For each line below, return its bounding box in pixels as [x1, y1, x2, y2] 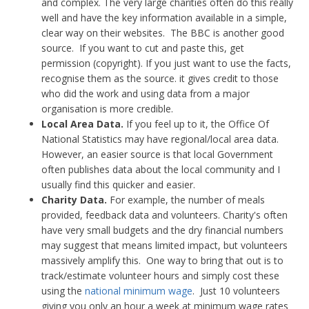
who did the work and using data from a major [41, 87, 250, 100]
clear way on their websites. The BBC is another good [41, 26, 284, 39]
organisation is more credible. [41, 102, 173, 115]
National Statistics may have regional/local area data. [41, 132, 281, 146]
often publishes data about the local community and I [41, 163, 280, 176]
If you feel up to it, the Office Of [123, 117, 269, 130]
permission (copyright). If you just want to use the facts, [41, 57, 291, 70]
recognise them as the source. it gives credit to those [41, 72, 279, 85]
